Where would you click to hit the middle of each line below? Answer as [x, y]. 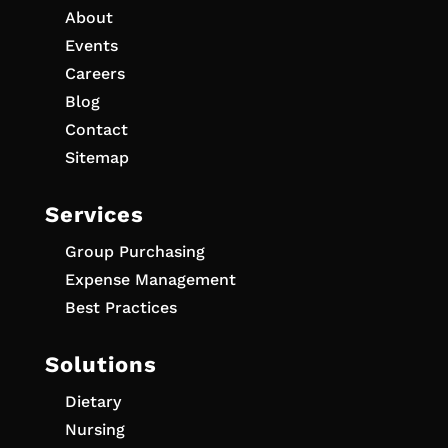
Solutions [100, 365]
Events [91, 46]
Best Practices [120, 308]
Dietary [92, 402]
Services [94, 215]
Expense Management [150, 280]
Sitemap [96, 158]
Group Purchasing [134, 252]
